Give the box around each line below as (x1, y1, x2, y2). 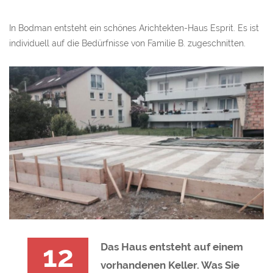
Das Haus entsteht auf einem (101, 241, 243, 253)
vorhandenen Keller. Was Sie (101, 259, 239, 272)
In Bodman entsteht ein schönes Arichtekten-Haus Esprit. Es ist (9, 23, 259, 33)
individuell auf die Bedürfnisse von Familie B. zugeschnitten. (9, 38, 246, 48)
